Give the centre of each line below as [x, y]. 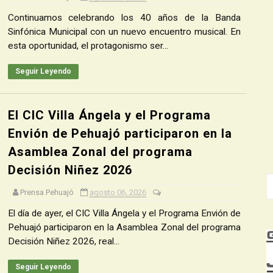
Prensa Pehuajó [47, 192]
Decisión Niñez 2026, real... [63, 241]
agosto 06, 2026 [118, 192]
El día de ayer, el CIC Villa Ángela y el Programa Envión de [124, 213]
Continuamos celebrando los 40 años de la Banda [124, 18]
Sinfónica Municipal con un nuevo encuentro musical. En [124, 32]
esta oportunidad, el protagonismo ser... [88, 46]
